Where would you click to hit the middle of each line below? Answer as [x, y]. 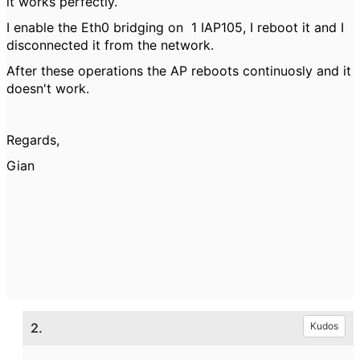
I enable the [44, 27]
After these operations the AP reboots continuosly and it [179, 71]
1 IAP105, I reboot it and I [266, 27]
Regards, [33, 140]
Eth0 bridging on [134, 27]
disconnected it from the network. [110, 45]
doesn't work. [48, 88]
